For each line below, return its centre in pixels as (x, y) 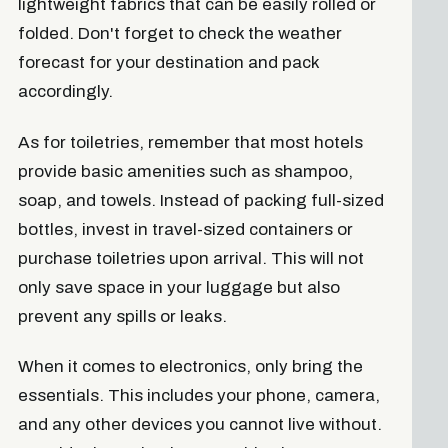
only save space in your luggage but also (178, 287)
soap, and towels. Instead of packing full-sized (200, 200)
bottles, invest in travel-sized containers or (185, 229)
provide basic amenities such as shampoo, (185, 171)
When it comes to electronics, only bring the (190, 366)
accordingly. (65, 92)
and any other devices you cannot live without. (199, 424)
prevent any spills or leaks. (122, 316)
